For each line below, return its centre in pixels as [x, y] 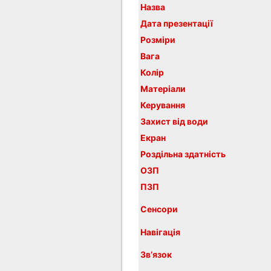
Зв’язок [156, 254]
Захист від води [175, 121]
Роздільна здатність [183, 154]
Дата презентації [177, 23]
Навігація [161, 232]
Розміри [158, 39]
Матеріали [163, 88]
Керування [163, 105]
